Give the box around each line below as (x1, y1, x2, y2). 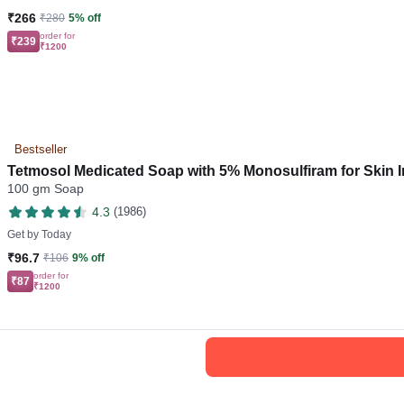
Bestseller (14, 142, 67, 157)
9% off (72, 252, 105, 265)
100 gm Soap (7, 181, 84, 197)
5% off (69, 12, 101, 25)
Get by (7, 228, 39, 242)
